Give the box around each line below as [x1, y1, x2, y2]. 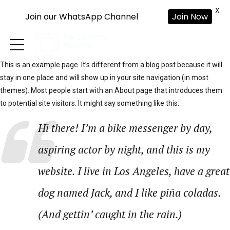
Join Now [172, 11, 208, 23]
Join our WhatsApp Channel [25, 11, 138, 23]
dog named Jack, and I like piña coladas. [37, 185, 221, 200]
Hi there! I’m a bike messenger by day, [37, 121, 212, 135]
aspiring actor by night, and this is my [37, 142, 210, 157]
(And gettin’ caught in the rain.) [37, 207, 182, 221]
